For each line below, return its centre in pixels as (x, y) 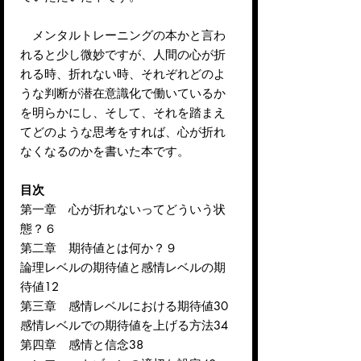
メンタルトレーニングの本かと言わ (123, 35)
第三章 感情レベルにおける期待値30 (124, 305)
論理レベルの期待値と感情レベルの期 (123, 267)
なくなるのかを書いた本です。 (105, 151)
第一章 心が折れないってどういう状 (123, 209)
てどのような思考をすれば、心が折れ (123, 131)
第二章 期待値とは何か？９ (99, 247)
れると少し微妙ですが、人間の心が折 (123, 54)
